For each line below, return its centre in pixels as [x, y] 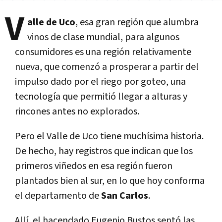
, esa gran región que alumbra [137, 22]
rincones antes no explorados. [77, 111]
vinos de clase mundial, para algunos [103, 37]
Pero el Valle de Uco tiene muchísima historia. [109, 136]
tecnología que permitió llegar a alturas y [101, 96]
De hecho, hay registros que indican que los [104, 151]
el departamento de [58, 195]
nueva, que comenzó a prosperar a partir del [107, 67]
